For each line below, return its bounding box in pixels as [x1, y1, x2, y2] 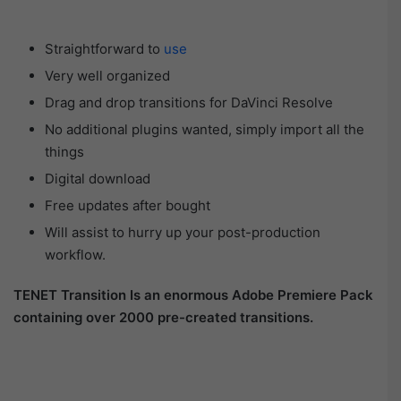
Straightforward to [45, 39, 164, 57]
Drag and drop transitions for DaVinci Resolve [45, 93, 333, 111]
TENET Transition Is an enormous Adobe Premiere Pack [13, 286, 373, 303]
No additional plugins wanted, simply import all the [45, 120, 364, 138]
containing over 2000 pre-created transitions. [13, 308, 313, 326]
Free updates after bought [45, 196, 210, 214]
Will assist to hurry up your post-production [45, 223, 320, 241]
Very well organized [45, 66, 170, 84]
